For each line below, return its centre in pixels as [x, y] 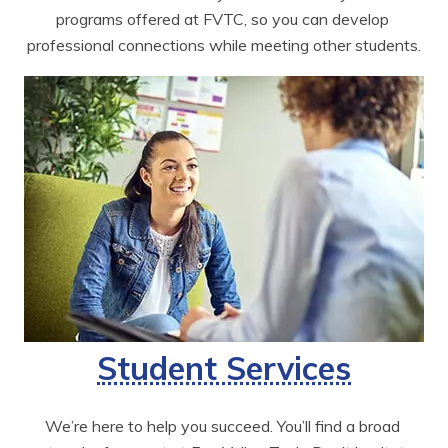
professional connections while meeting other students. [224, 44]
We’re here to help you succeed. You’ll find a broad [222, 425]
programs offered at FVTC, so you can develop [222, 18]
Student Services [224, 367]
